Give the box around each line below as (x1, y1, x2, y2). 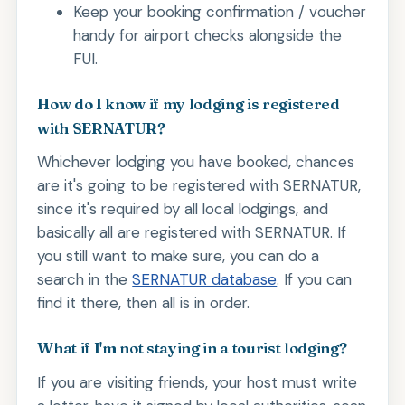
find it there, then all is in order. (37, 293, 250, 314)
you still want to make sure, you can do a (37, 246, 320, 267)
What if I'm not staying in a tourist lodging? (37, 339, 347, 358)
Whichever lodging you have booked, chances (37, 152, 355, 173)
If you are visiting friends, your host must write (37, 372, 358, 392)
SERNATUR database (132, 269, 278, 290)
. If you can (277, 269, 353, 290)
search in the (37, 269, 133, 290)
